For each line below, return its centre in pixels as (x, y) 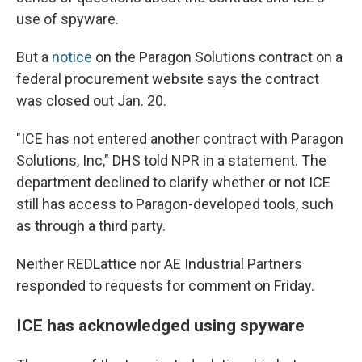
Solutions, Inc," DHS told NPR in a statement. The (171, 161)
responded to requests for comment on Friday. (165, 286)
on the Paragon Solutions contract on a (217, 57)
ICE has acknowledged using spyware (160, 326)
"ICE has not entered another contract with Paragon (180, 139)
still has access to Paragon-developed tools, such (175, 204)
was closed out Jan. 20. (91, 101)
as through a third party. (91, 226)
